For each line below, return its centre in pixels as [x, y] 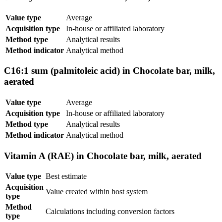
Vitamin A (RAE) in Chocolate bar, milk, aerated [103, 156]
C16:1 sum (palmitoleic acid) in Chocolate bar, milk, [110, 71]
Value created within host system [97, 192]
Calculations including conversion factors [110, 212]
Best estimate [66, 176]
